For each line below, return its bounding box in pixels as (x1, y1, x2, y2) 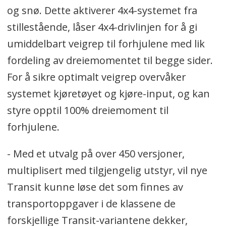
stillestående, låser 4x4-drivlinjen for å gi (7, 20, 197, 34)
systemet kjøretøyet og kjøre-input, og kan (7, 87, 210, 101)
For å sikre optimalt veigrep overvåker (7, 70, 186, 84)
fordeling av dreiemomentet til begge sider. (7, 53, 213, 68)
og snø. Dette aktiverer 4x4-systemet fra (7, 4, 197, 18)
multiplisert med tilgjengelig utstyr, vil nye (7, 163, 207, 178)
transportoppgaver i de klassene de (7, 197, 176, 211)
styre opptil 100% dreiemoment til (7, 103, 168, 118)
